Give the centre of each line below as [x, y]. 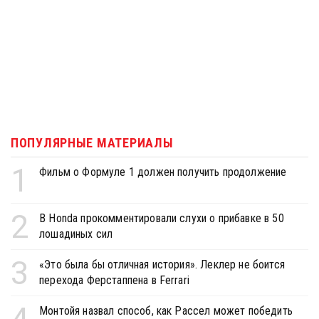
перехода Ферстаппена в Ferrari [114, 281]
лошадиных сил [76, 234]
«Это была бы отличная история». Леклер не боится [162, 265]
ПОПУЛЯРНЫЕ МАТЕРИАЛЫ [92, 143]
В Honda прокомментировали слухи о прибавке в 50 [162, 219]
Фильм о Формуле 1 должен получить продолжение [163, 172]
